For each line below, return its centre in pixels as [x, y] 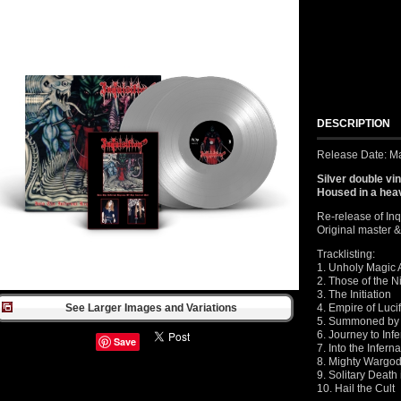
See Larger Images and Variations [151, 308]
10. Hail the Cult [356, 388]
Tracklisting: [346, 254]
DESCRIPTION [354, 124]
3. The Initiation [354, 294]
